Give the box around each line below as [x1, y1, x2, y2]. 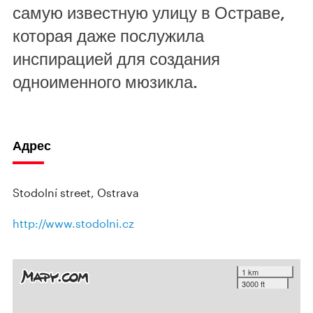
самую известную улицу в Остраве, [13, 2, 285, 22]
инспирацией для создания [13, 48, 220, 68]
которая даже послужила [13, 25, 204, 45]
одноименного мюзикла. [13, 71, 198, 92]
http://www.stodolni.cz [13, 217, 134, 230]
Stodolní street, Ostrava [13, 186, 139, 199]
